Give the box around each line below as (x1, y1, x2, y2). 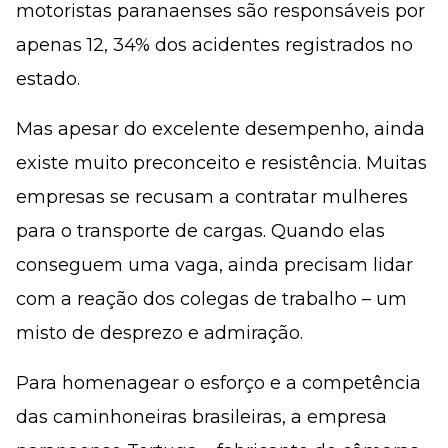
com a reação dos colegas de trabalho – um (16, 288, 407, 310)
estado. (16, 68, 80, 90)
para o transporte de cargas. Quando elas (16, 220, 385, 242)
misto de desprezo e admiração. (16, 322, 303, 344)
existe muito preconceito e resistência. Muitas (16, 152, 427, 174)
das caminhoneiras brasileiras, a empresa (16, 406, 387, 428)
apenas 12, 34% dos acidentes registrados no (16, 34, 413, 56)
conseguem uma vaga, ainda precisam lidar (16, 254, 413, 276)
